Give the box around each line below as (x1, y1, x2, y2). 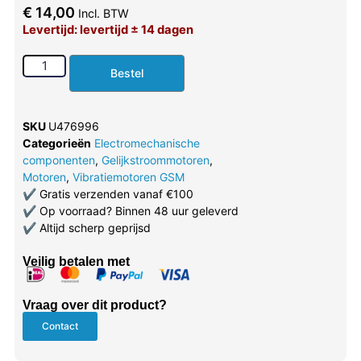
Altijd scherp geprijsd (35, 220, 151, 234)
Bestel (110, 65, 144, 80)
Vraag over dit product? (22, 298, 167, 313)
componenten (22, 152, 95, 167)
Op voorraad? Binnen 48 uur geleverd (35, 203, 239, 218)
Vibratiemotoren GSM (72, 169, 185, 184)
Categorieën (22, 135, 91, 150)
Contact (41, 320, 78, 333)
